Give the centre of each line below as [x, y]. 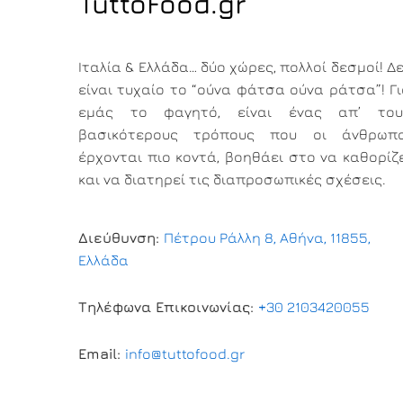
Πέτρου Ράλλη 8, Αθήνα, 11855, [267, 238]
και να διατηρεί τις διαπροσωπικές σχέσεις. [232, 179]
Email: [102, 354]
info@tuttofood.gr [185, 354]
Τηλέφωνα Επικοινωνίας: [168, 307]
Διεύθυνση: [121, 238]
